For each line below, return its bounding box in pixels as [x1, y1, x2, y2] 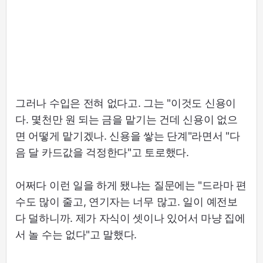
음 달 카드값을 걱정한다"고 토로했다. [15, 146, 189, 159]
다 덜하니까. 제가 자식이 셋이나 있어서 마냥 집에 [15, 212, 245, 225]
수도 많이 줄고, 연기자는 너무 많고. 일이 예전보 [15, 195, 238, 208]
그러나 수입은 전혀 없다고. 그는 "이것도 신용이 [15, 97, 236, 110]
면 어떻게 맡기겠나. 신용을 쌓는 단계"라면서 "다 [15, 130, 240, 143]
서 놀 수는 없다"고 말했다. [15, 228, 137, 241]
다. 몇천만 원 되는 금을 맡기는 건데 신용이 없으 [15, 113, 238, 126]
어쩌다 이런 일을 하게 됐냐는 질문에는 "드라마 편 [15, 179, 247, 192]
